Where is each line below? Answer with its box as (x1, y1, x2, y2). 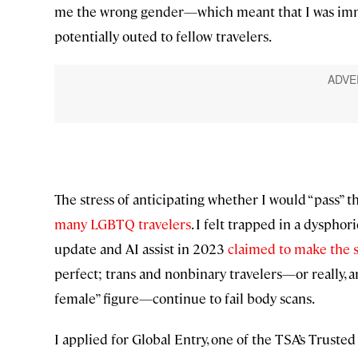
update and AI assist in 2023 (54, 240, 225, 258)
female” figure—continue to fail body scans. (54, 289, 315, 308)
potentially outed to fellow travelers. (54, 27, 272, 46)
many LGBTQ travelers (54, 215, 191, 233)
